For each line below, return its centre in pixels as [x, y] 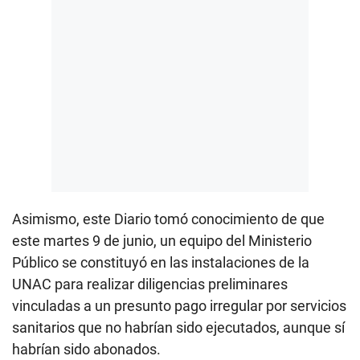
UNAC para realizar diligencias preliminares [150, 284]
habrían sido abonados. [86, 349]
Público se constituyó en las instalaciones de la [161, 262]
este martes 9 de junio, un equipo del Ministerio [162, 240]
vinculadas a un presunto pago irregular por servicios [179, 305]
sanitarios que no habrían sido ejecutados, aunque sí [178, 327]
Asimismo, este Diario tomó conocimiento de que [168, 219]
